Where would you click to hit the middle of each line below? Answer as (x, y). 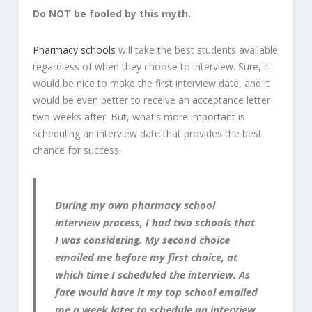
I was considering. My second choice (143, 240)
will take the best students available (196, 49)
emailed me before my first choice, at (147, 257)
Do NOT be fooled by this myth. (111, 14)
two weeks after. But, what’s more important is (139, 116)
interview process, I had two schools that (155, 223)
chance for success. (77, 150)
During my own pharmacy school (135, 205)
